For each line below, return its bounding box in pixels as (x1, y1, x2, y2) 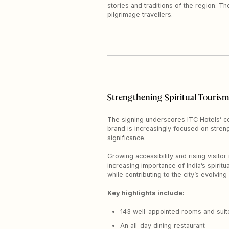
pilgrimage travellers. (107, 10, 173, 18)
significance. (107, 133, 146, 142)
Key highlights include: (107, 189, 185, 197)
